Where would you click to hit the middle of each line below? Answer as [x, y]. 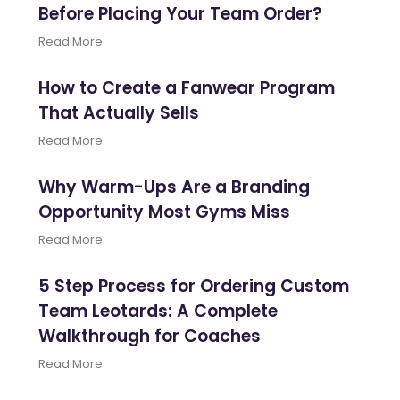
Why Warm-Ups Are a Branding [175, 187]
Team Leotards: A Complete [158, 312]
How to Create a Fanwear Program [187, 88]
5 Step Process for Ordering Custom [194, 287]
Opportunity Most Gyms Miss [165, 212]
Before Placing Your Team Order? [181, 14]
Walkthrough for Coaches [150, 337]
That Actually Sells [119, 113]
